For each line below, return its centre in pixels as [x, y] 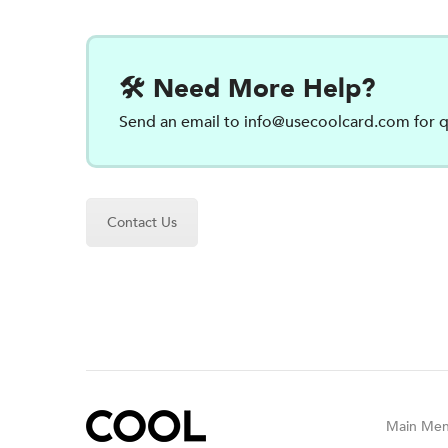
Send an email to [181, 122]
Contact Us [141, 222]
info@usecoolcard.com [326, 122]
